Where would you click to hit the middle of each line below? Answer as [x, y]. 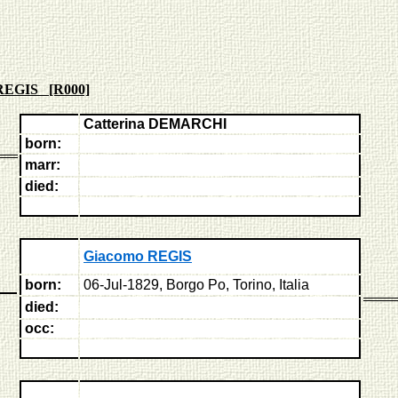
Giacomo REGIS [138, 256]
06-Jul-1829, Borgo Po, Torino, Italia [196, 285]
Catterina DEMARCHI [155, 124]
